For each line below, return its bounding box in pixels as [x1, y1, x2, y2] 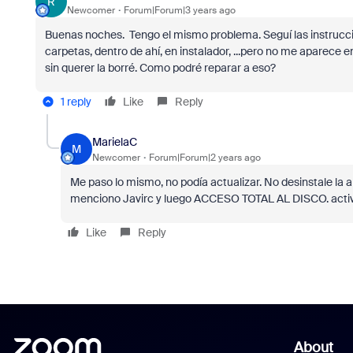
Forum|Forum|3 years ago [123, 3, 236, 17]
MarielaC [91, 134, 137, 149]
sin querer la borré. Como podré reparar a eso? [44, 61, 276, 75]
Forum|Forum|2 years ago [148, 150, 261, 164]
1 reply [60, 95, 91, 109]
